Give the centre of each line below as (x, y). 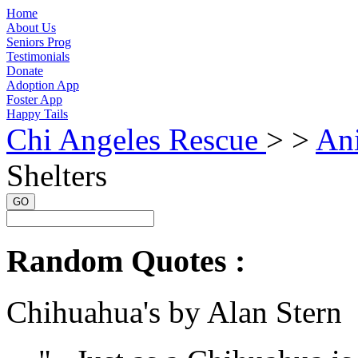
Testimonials (38, 56)
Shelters (57, 175)
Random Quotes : (126, 261)
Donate (25, 71)
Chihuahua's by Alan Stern (174, 312)
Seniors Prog (39, 42)
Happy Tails (37, 114)
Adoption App (43, 85)
